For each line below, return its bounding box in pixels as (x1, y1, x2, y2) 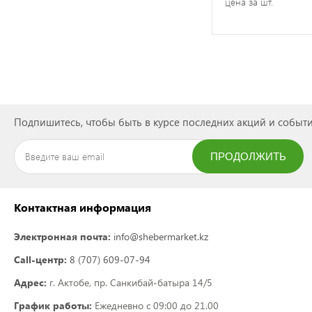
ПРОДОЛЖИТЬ (210, 150, 286, 162)
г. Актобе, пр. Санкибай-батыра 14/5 (47, 275, 212, 289)
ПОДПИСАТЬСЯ (208, 185, 288, 197)
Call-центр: (14, 252, 67, 266)
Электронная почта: (14, 229, 111, 243)
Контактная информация (14, 199, 151, 214)
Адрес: (14, 275, 47, 289)
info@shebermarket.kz (114, 229, 208, 243)
